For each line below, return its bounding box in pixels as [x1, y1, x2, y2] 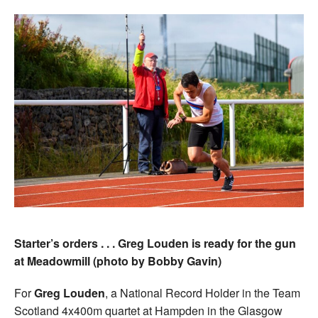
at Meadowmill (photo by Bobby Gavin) [14, 252, 221, 269]
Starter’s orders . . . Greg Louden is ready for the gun [14, 234, 296, 251]
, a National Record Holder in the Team [105, 284, 300, 301]
